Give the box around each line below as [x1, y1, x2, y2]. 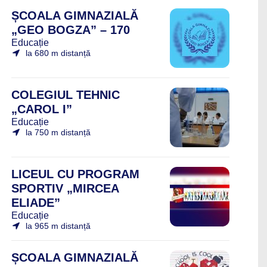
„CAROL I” [11, 103, 72, 116]
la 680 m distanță [26, 48, 91, 58]
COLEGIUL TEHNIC [11, 88, 120, 101]
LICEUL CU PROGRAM [11, 167, 139, 181]
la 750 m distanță [26, 128, 91, 137]
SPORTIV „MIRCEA [11, 182, 119, 195]
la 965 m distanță [26, 221, 91, 231]
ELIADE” [11, 196, 60, 209]
